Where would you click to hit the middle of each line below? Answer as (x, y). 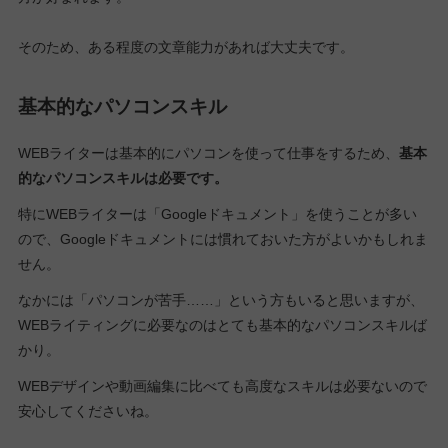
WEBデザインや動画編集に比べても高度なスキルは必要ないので (222, 386)
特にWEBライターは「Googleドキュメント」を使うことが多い (217, 213)
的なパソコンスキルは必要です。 (122, 177)
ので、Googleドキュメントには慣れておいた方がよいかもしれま (222, 238)
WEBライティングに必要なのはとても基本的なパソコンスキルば (222, 324)
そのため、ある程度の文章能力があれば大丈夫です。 (185, 47)
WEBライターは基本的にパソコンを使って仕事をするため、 (208, 152)
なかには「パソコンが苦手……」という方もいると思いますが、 (220, 299)
